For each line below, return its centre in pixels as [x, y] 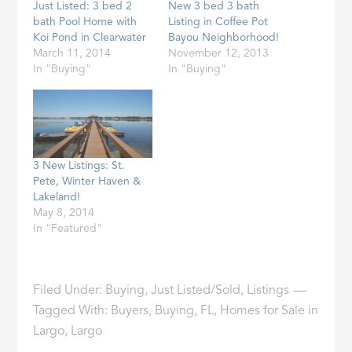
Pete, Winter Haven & [87, 181]
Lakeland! [57, 197]
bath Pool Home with [85, 22]
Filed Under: [70, 290]
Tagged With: [72, 311]
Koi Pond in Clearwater [90, 37]
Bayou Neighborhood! [224, 37]
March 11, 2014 [72, 53]
